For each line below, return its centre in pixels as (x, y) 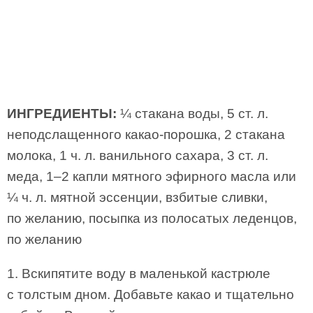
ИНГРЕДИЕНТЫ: (62, 114)
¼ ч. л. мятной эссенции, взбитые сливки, (137, 197)
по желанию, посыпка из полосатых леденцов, (152, 218)
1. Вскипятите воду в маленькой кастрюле (139, 274)
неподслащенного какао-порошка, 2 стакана (146, 134)
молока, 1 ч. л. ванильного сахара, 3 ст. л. (138, 155)
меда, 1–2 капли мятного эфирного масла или (152, 176)
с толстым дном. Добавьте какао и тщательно (151, 294)
